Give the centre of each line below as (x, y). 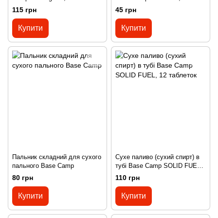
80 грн (23, 178)
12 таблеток (133, 175)
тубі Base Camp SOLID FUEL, (159, 166)
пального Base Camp (43, 166)
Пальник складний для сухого (57, 157)
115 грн (24, 10)
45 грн (126, 10)
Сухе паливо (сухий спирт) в (157, 157)
